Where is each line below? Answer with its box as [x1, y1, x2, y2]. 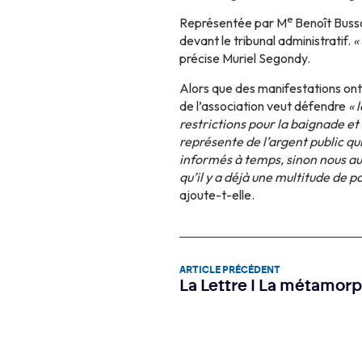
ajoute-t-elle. [179, 186, 255, 203]
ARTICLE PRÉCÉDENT [179, 265, 280, 276]
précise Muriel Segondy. [179, 50, 310, 67]
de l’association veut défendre [179, 97, 348, 114]
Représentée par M [179, 15, 287, 32]
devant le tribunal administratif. [179, 32, 353, 49]
